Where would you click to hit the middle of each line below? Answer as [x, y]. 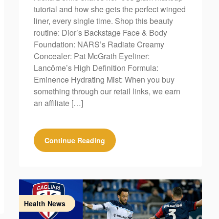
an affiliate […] [58, 103]
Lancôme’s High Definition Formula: [96, 67]
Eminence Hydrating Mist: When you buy [104, 79]
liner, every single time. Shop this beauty [103, 21]
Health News [44, 203]
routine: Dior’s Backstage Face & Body [100, 32]
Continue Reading [75, 140]
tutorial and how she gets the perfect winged [109, 9]
